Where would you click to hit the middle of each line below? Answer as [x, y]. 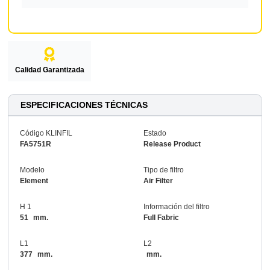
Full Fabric [162, 217]
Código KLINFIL [46, 133]
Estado [155, 133]
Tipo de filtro [164, 170]
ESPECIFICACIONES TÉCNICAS [84, 105]
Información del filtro [177, 206]
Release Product [172, 144]
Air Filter [159, 181]
